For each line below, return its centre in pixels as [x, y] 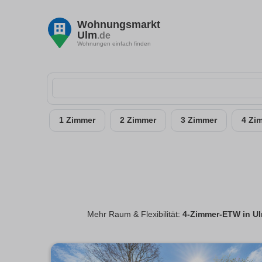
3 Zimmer [199, 120]
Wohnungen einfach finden [114, 43]
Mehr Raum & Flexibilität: [135, 215]
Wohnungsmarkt [119, 24]
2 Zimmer [138, 120]
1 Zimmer [77, 120]
